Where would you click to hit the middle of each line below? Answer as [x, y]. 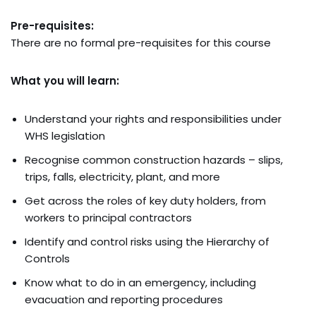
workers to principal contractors [108, 218]
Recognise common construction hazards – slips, [154, 160]
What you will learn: [65, 81]
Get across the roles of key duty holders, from [145, 201]
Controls [47, 259]
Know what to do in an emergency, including [140, 283]
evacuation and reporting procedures [124, 300]
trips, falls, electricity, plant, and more [122, 177]
